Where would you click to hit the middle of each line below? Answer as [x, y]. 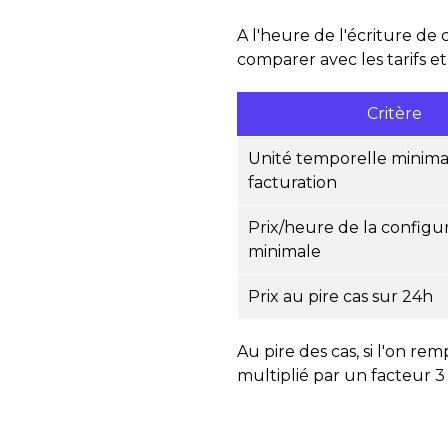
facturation [292, 182]
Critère [394, 113]
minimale [284, 251]
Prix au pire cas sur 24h [340, 296]
